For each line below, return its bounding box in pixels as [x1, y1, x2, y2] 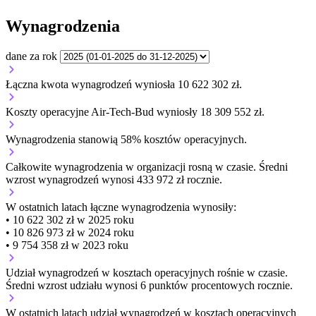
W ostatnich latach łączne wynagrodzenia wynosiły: [6, 200, 236, 213]
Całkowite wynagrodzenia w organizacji [6, 160, 188, 173]
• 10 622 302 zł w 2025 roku [6, 213, 134, 226]
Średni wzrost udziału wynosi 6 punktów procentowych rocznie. [6, 279, 293, 291]
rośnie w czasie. [217, 266, 288, 279]
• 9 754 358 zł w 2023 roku [6, 238, 128, 251]
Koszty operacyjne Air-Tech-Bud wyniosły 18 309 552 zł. [6, 105, 265, 118]
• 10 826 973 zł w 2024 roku [6, 226, 134, 238]
